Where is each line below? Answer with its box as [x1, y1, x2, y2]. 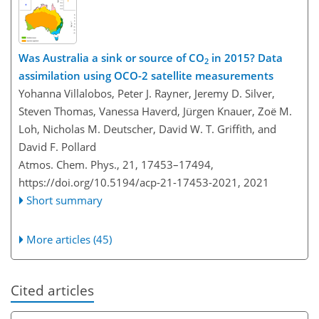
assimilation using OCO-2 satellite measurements [19, 68, 273, 83]
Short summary [26, 193, 103, 208]
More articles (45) [26, 232, 113, 247]
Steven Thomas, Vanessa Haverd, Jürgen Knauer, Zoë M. [19, 104, 292, 119]
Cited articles [11, 281, 94, 300]
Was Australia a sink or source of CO [19, 51, 204, 66]
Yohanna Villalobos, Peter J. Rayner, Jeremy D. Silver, [19, 86, 275, 101]
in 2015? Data [209, 51, 283, 66]
